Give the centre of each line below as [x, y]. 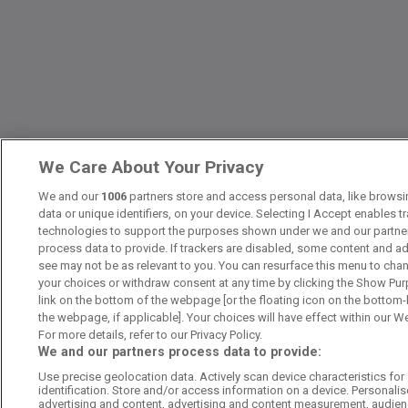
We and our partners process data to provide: [180, 352]
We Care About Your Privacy [152, 167]
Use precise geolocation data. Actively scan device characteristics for [222, 377]
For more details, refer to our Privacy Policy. [151, 335]
